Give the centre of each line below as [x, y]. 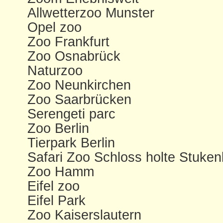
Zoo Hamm [61, 171]
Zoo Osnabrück [74, 56]
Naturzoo [55, 70]
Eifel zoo [54, 186]
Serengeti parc [71, 114]
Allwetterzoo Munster [91, 13]
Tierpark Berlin [71, 143]
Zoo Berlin [58, 128]
